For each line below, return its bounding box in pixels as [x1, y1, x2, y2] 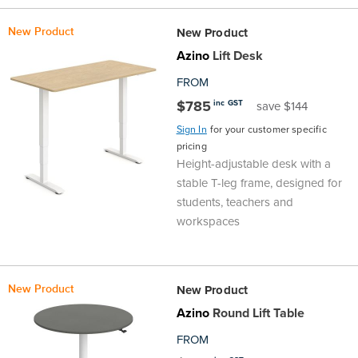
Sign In [176, 122, 207, 137]
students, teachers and [176, 193, 293, 212]
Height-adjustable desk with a [176, 155, 331, 173]
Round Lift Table [209, 304, 304, 323]
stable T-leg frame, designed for [176, 174, 342, 193]
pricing [176, 139, 207, 154]
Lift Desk [209, 46, 263, 66]
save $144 [257, 97, 308, 116]
